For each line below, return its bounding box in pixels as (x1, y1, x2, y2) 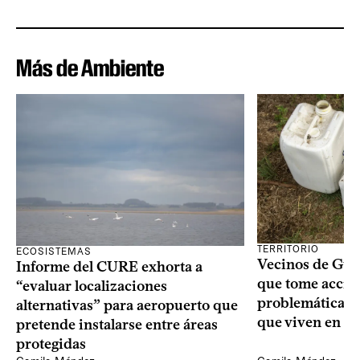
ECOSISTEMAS (16, 246, 92, 258)
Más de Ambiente (16, 53, 164, 82)
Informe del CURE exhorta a (16, 258, 202, 276)
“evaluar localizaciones (16, 277, 167, 296)
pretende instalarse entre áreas (16, 316, 218, 334)
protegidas (16, 335, 86, 354)
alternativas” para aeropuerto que (16, 297, 238, 315)
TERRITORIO (257, 243, 319, 255)
